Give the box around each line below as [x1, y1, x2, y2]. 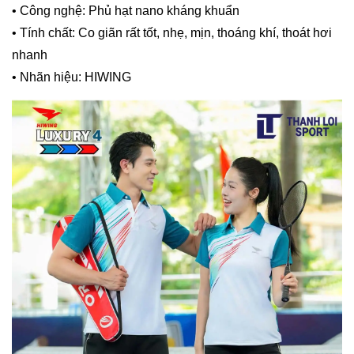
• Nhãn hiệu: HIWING [12, 70, 131, 84]
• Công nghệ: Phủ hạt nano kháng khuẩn [12, 3, 239, 17]
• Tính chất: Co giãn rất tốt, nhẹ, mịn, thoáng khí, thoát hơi [12, 25, 332, 40]
